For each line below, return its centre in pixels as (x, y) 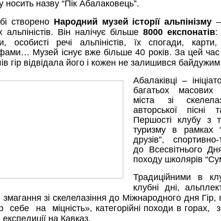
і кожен (100, 63)
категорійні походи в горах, (156, 208)
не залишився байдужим (168, 63)
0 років (155, 52)
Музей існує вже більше (84, 52)
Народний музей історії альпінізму (133, 22)
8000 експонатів (179, 32)
